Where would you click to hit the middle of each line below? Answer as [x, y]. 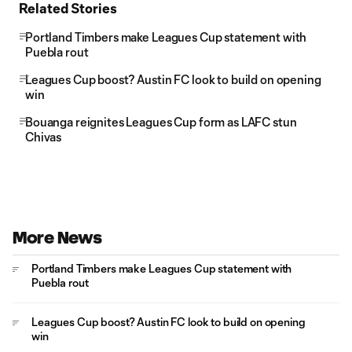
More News [57, 238]
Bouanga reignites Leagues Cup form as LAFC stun [161, 122]
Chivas [44, 137]
